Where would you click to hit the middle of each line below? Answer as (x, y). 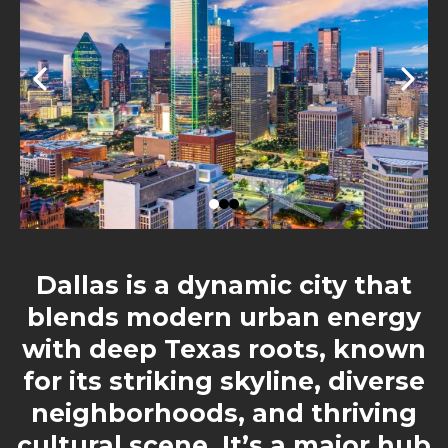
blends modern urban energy (224, 317)
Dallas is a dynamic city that (224, 285)
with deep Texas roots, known (224, 349)
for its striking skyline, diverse (224, 381)
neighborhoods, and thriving (224, 413)
